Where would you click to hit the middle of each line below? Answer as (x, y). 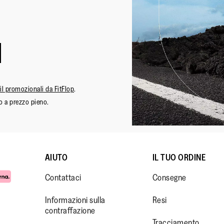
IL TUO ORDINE (179, 158)
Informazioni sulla (75, 200)
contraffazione (70, 211)
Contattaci (63, 178)
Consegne (169, 178)
